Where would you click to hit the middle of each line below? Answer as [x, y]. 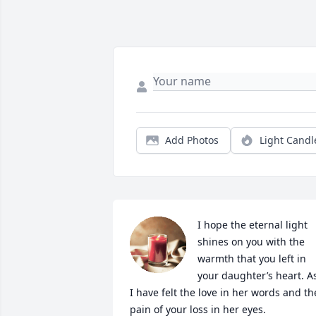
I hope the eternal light [253, 225]
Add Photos [192, 140]
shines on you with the [251, 242]
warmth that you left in [252, 259]
